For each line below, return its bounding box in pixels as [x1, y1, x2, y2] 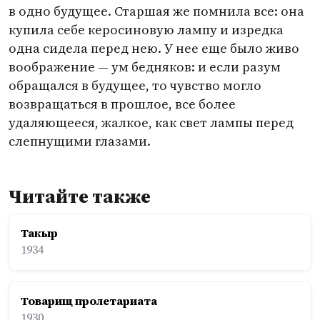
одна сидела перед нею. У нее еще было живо [9, 39, 299, 57]
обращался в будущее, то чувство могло [9, 76, 261, 94]
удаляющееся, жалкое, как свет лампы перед [9, 114, 294, 131]
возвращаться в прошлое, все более [9, 95, 236, 113]
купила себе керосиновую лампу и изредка [9, 21, 284, 39]
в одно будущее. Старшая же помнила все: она [9, 2, 304, 20]
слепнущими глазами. [9, 132, 151, 150]
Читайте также [9, 184, 151, 209]
